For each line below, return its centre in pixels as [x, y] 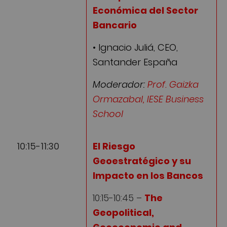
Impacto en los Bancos [148, 175]
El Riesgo [114, 146]
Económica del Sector [145, 10]
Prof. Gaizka [173, 85]
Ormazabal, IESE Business [148, 99]
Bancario [115, 25]
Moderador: [120, 85]
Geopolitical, [123, 213]
